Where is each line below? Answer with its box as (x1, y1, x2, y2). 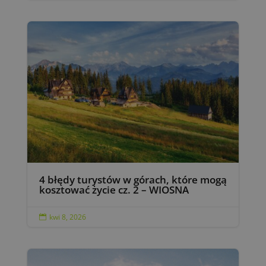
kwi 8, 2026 (49, 211, 86, 222)
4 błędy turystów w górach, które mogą (39, 172, 227, 186)
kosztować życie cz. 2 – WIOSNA (39, 182, 189, 197)
